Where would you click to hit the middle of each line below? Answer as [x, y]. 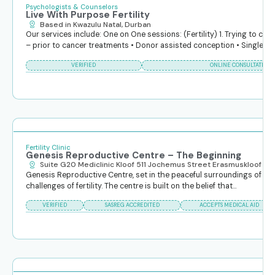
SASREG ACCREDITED [132, 205]
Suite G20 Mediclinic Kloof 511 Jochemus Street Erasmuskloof [151, 165]
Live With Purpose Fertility [87, 15]
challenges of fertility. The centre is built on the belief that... [131, 186]
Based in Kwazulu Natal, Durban [96, 24]
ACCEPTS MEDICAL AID [229, 205]
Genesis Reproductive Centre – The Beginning [133, 155]
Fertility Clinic [48, 147]
